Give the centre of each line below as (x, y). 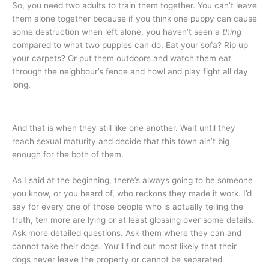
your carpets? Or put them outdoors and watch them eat (122, 59)
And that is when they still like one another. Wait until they (124, 128)
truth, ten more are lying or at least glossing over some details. (133, 220)
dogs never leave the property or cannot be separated (117, 260)
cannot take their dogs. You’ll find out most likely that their (124, 246)
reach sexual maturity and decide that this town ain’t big (121, 141)
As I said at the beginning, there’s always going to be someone (132, 180)
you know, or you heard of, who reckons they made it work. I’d (132, 194)
